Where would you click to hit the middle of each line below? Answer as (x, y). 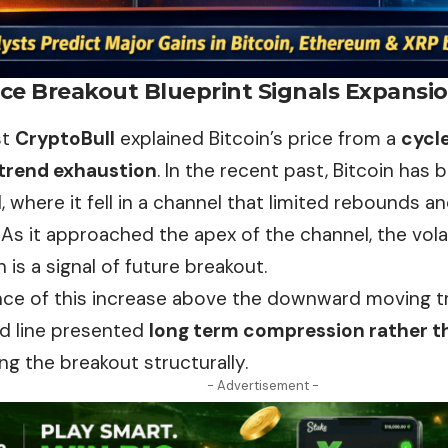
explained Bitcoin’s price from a (258, 138)
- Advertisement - (263, 385)
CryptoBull (65, 138)
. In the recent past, (245, 170)
